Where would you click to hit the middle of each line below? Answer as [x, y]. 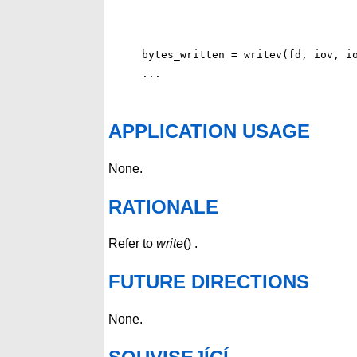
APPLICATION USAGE [209, 131]
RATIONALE [163, 206]
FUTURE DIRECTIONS [209, 282]
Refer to [132, 244]
